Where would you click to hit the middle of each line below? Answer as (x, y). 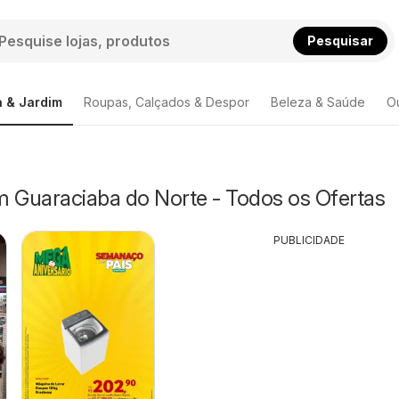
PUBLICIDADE (309, 240)
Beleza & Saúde (318, 102)
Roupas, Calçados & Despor (167, 102)
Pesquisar (341, 40)
